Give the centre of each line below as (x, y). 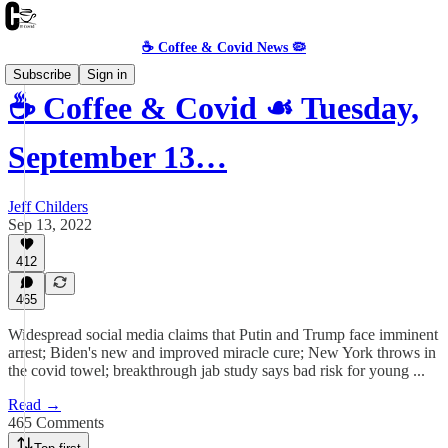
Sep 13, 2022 (50, 224)
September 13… (117, 157)
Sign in (107, 74)
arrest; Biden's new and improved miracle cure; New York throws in (222, 352)
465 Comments (56, 422)
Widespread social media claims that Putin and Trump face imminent (223, 334)
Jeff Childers (48, 206)
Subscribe (42, 74)
